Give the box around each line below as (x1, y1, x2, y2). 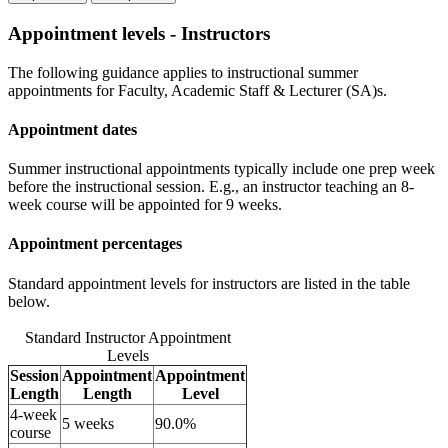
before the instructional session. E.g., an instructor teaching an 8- (8, 178, 414, 196)
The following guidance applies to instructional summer (8, 63, 358, 81)
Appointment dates (8, 120, 137, 138)
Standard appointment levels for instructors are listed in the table (8, 274, 410, 292)
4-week (10, 405, 57, 423)
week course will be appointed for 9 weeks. (8, 196, 282, 214)
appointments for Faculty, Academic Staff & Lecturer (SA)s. (8, 81, 387, 99)
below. (8, 292, 50, 310)
